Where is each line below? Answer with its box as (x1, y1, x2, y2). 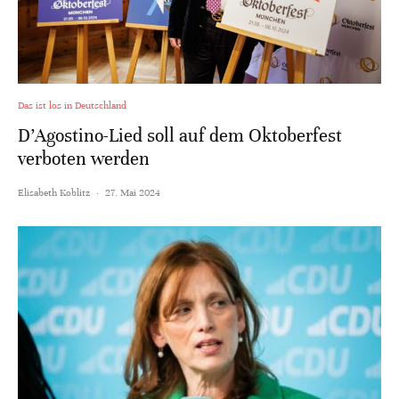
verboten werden (18, 147, 150, 170)
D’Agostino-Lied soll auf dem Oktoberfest (18, 124, 342, 147)
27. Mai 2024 (105, 185, 160, 199)
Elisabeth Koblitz (18, 185, 90, 199)
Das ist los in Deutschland (18, 98, 126, 111)
